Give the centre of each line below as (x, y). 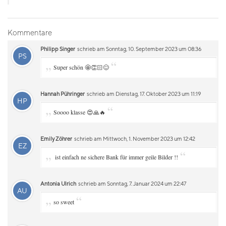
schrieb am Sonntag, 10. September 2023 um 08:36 (139, 49)
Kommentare (30, 33)
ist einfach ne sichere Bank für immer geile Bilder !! (116, 157)
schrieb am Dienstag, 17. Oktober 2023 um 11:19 (143, 94)
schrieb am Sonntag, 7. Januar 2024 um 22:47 (132, 183)
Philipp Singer (58, 49)
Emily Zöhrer (56, 138)
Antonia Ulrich (58, 183)
